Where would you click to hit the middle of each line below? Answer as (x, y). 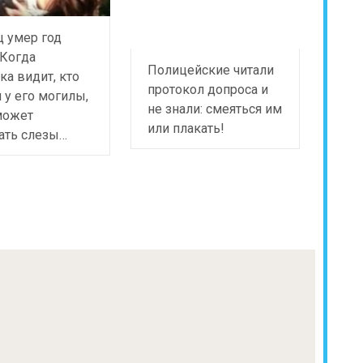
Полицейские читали (211, 70)
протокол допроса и (208, 89)
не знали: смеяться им (215, 109)
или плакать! (186, 128)
